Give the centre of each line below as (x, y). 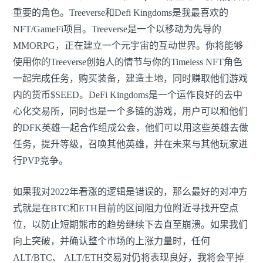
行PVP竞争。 (41, 161)
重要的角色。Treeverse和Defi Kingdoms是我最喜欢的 (121, 13)
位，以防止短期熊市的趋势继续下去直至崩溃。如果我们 (130, 225)
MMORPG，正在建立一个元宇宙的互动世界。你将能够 (128, 46)
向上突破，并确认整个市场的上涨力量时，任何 (112, 241)
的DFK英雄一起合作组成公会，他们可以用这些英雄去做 (131, 128)
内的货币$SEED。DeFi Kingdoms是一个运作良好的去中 (128, 95)
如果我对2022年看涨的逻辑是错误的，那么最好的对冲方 (130, 192)
